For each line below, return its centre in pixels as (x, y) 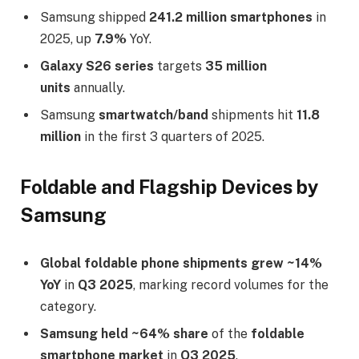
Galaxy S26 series (97, 67)
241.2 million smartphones (231, 18)
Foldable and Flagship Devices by (169, 187)
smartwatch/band (153, 115)
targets (179, 67)
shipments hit (252, 115)
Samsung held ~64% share (124, 334)
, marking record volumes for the (231, 285)
